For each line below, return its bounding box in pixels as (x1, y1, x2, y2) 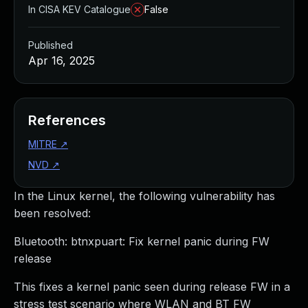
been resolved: (14, 206, 91, 220)
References (28, 112, 106, 129)
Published (28, 39, 73, 51)
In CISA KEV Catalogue (28, 3, 131, 15)
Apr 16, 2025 (28, 54, 95, 67)
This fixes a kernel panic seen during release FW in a (14, 280, 290, 294)
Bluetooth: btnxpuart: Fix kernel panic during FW (14, 234, 269, 248)
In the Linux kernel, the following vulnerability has (14, 189, 275, 203)
